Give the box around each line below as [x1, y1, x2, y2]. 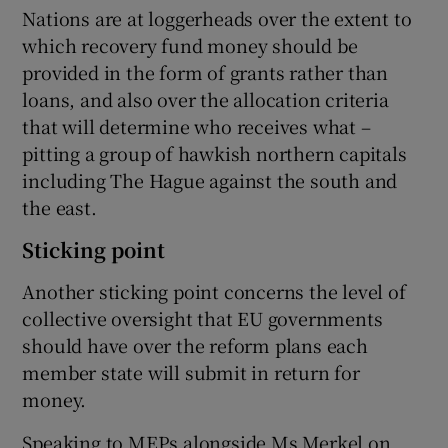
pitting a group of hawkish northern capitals [22, 139, 407, 166]
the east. [22, 193, 97, 220]
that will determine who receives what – [22, 112, 371, 139]
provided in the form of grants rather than [22, 58, 389, 85]
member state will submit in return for [22, 358, 360, 385]
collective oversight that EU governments [22, 304, 383, 331]
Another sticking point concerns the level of [22, 277, 406, 304]
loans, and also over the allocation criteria [22, 85, 389, 112]
